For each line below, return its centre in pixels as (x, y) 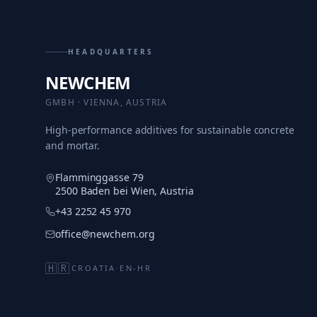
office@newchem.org (105, 234)
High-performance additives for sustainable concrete (170, 130)
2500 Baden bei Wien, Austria (125, 191)
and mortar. (73, 145)
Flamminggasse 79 (99, 177)
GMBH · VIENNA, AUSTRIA (106, 102)
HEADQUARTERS (111, 52)
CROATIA (93, 268)
